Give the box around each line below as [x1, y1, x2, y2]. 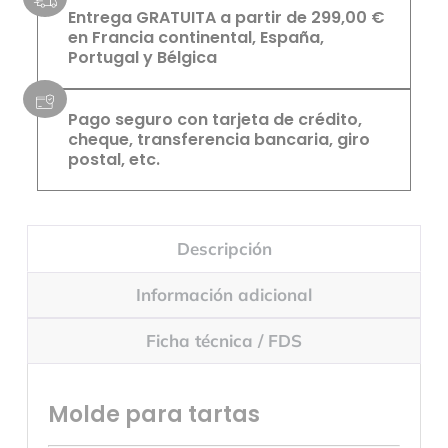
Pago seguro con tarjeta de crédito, [67, 108, 362, 132]
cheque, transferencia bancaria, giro [67, 128, 370, 152]
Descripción [176, 237, 272, 259]
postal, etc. [67, 148, 160, 172]
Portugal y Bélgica [67, 46, 217, 70]
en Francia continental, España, [67, 26, 324, 50]
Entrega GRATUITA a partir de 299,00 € [67, 6, 385, 30]
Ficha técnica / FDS [146, 330, 302, 352]
